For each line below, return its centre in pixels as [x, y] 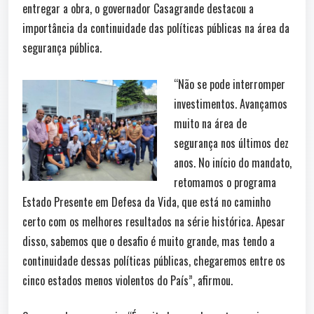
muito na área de [210, 123]
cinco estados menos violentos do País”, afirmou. [128, 280]
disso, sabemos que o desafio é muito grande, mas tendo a [149, 241]
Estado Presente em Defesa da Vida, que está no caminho [146, 202]
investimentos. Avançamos [231, 103]
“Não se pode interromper [230, 84]
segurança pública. [62, 47]
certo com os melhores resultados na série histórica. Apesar [154, 221]
